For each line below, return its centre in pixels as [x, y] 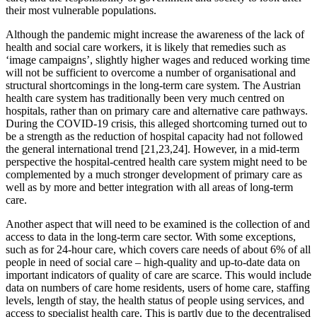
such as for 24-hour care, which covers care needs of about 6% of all [158, 249]
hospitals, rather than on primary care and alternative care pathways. [157, 110]
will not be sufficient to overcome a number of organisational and [151, 72]
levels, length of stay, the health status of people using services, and [155, 300]
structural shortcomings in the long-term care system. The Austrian [153, 85]
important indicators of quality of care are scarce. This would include [158, 275]
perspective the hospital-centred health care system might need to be [156, 161]
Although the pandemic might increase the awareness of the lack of [155, 34]
